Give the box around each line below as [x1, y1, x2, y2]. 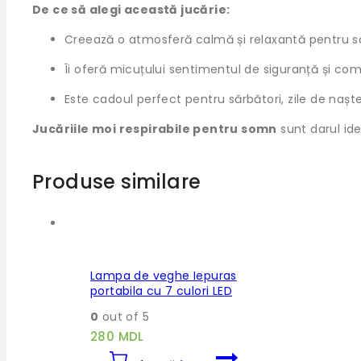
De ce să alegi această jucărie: [32, 2, 230, 19]
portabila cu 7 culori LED [90, 282, 232, 299]
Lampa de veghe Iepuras [90, 267, 237, 284]
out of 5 [98, 309, 150, 326]
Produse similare [32, 168, 201, 196]
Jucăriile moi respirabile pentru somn [32, 121, 277, 138]
